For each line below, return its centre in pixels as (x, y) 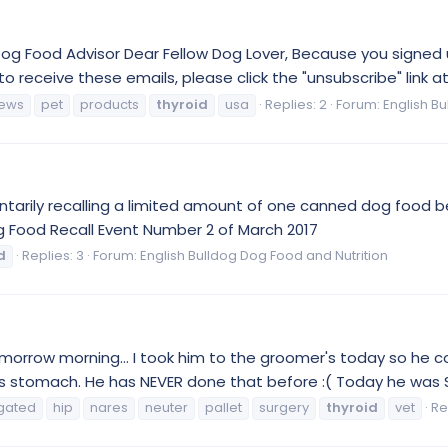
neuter (166, 408)
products (109, 104)
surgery (284, 408)
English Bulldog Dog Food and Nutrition (264, 256)
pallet (223, 408)
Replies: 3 (53, 256)
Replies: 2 (296, 104)
